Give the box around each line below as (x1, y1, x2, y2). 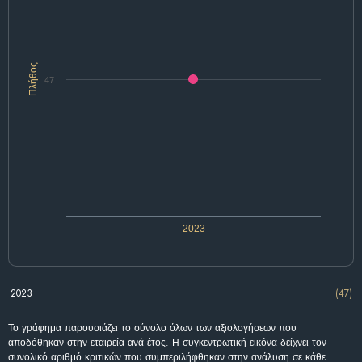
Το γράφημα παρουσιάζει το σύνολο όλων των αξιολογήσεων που (8, 320, 297, 335)
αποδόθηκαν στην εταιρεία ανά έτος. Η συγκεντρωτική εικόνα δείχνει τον (8, 335, 326, 350)
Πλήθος (27, 61, 39, 96)
